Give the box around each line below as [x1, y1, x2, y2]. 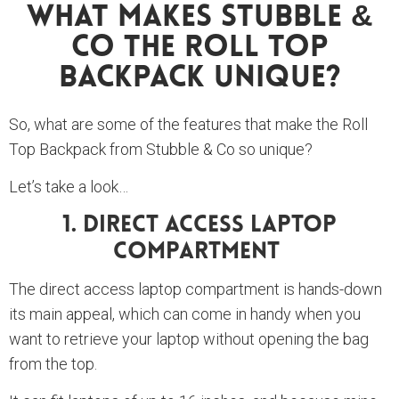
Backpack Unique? [59, 63, 340, 95]
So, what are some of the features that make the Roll [9, 115, 368, 134]
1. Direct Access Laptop [62, 214, 337, 239]
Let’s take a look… [9, 177, 128, 197]
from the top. [9, 354, 97, 374]
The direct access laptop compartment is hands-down [9, 280, 382, 299]
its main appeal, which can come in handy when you [9, 305, 361, 324]
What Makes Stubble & [26, 3, 373, 35]
